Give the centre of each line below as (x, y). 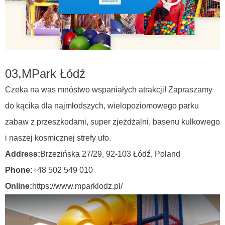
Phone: (19, 170)
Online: (18, 186)
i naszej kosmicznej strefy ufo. (58, 138)
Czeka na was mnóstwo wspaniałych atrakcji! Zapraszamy (108, 90)
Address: (22, 154)
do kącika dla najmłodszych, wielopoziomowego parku (102, 106)
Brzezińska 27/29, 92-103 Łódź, (97, 154)
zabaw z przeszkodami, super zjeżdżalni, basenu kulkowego (112, 122)
